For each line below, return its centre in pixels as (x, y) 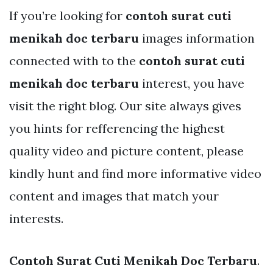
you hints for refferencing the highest (117, 128)
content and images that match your (114, 196)
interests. (36, 218)
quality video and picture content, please (126, 151)
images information (197, 38)
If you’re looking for (67, 15)
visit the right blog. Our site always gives (125, 105)
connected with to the (74, 60)
